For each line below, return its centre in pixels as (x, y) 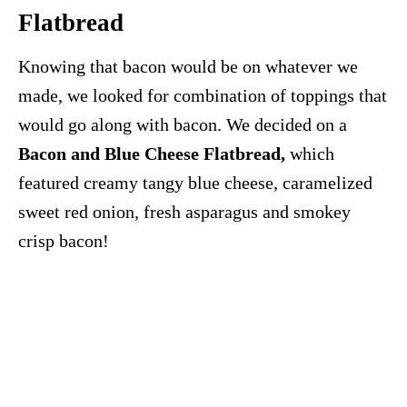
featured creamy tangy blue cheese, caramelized (195, 183)
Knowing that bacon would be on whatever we (188, 67)
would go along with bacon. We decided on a (183, 125)
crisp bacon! (64, 241)
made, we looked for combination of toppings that (203, 96)
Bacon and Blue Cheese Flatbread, (152, 154)
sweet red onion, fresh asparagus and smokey (184, 212)
